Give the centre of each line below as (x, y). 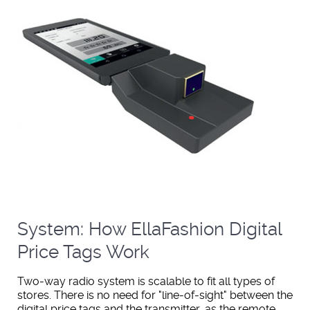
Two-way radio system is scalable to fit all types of (146, 281)
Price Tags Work (83, 252)
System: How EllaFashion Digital (149, 229)
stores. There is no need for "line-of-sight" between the (155, 295)
